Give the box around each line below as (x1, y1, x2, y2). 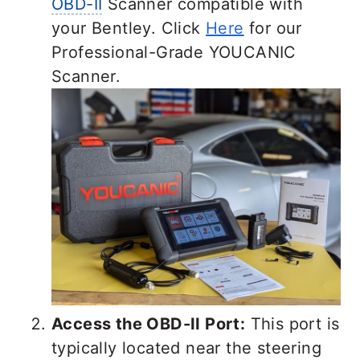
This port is (245, 314, 340, 333)
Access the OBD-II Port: (51, 314, 246, 333)
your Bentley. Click (51, 18, 206, 38)
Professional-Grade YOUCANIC (51, 43, 297, 62)
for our (243, 18, 302, 38)
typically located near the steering (51, 338, 321, 358)
